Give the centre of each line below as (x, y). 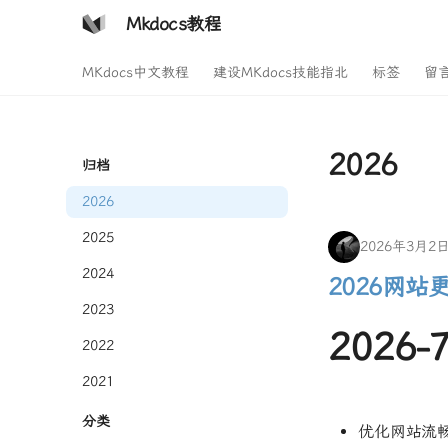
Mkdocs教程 (174, 24)
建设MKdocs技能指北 (280, 72)
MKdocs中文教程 (135, 72)
